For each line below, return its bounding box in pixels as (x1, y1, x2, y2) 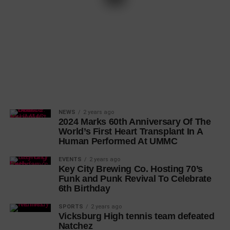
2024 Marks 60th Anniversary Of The (58, 117, 211, 127)
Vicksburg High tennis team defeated (58, 211, 215, 221)
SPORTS (58, 203, 83, 210)
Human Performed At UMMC (58, 136, 178, 146)
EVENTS (58, 156, 82, 163)
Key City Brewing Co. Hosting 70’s (58, 164, 203, 174)
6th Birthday (58, 183, 110, 194)
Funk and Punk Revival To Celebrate (58, 174, 212, 184)
